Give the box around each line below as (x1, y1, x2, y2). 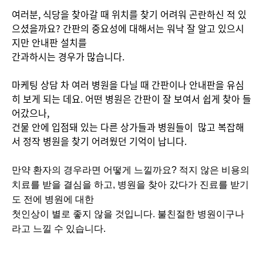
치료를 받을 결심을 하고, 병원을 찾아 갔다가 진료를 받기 (12, 180, 249, 190)
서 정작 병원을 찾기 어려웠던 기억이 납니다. (12, 134, 189, 148)
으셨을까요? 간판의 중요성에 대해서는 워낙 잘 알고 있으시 (12, 21, 244, 35)
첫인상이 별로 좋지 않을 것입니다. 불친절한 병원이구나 (12, 209, 244, 219)
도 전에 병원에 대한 (12, 194, 94, 204)
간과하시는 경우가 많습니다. (12, 49, 124, 63)
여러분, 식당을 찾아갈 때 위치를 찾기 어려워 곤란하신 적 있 (12, 7, 247, 21)
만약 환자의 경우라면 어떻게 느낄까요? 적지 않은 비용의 (12, 165, 249, 175)
